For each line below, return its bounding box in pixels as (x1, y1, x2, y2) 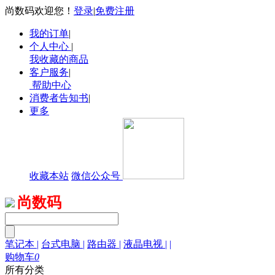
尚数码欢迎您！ (5, 6, 74, 16)
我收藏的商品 (29, 54, 88, 64)
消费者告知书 (29, 93, 88, 103)
